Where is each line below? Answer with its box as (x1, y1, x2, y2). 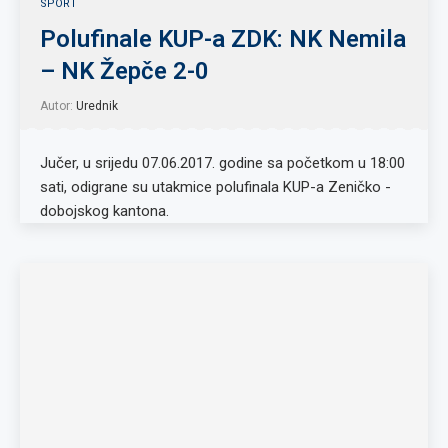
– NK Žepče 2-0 (40, 57, 209, 85)
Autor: (40, 99, 76, 113)
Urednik (76, 99, 118, 113)
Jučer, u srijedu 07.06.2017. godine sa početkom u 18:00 (40, 154, 405, 172)
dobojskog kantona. (40, 202, 169, 220)
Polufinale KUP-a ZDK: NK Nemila (40, 25, 406, 53)
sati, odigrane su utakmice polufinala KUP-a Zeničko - (40, 178, 391, 196)
